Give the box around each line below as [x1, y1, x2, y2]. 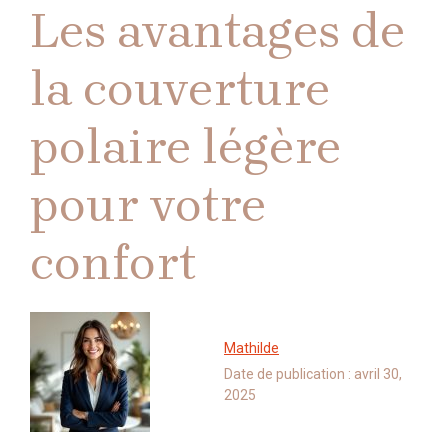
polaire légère [30, 117, 341, 175]
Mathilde [224, 339, 279, 356]
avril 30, [354, 365, 402, 382]
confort [30, 233, 196, 291]
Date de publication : [224, 365, 354, 382]
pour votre [30, 175, 266, 233]
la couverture [30, 59, 330, 117]
